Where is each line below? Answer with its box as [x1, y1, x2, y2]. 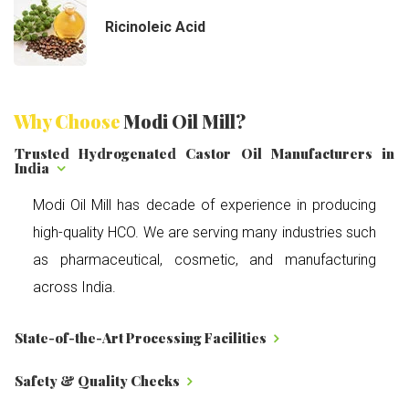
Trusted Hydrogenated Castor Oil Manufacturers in [15, 143, 394, 163]
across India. [33, 278, 116, 297]
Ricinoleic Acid [105, 17, 205, 36]
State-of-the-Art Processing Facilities [15, 329, 269, 348]
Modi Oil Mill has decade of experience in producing [33, 196, 376, 215]
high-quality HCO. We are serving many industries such [33, 224, 376, 242]
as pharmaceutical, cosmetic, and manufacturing [33, 251, 376, 269]
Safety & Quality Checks [15, 371, 183, 390]
